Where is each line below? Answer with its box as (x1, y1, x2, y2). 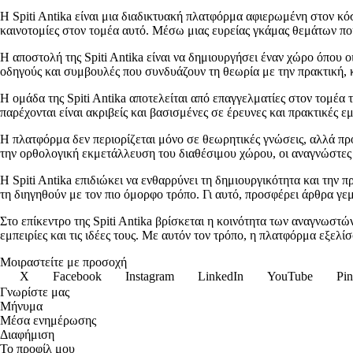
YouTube (267, 269, 313, 283)
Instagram (125, 269, 174, 283)
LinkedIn (198, 269, 243, 283)
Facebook (53, 269, 102, 283)
